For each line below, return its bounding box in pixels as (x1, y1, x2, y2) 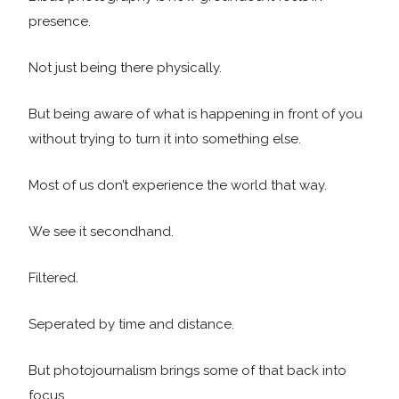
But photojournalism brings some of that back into (28, 362, 346, 379)
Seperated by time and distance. (28, 316, 234, 332)
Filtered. (28, 270, 78, 286)
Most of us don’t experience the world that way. (28, 177, 327, 193)
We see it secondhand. (28, 224, 174, 240)
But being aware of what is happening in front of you (28, 106, 362, 122)
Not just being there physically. (28, 60, 222, 76)
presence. (28, 13, 91, 29)
